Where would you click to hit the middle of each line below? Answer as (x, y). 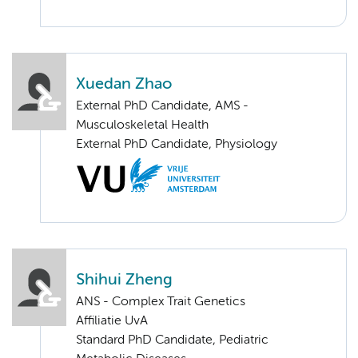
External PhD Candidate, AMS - (162, 106)
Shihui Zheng (124, 280)
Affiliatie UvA (112, 321)
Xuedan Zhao (124, 84)
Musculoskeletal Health (142, 125)
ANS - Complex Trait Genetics (161, 302)
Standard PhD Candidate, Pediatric (172, 340)
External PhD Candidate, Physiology (177, 144)
